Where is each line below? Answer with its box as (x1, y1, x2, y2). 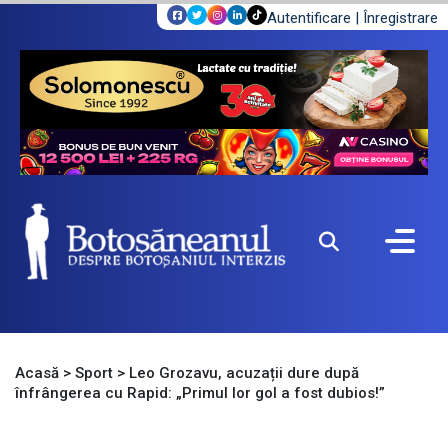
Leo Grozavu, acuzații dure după (129, 364, 359, 383)
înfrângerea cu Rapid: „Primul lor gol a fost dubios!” (15, 384, 385, 403)
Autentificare (267, 8, 351, 27)
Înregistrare (363, 8, 438, 27)
